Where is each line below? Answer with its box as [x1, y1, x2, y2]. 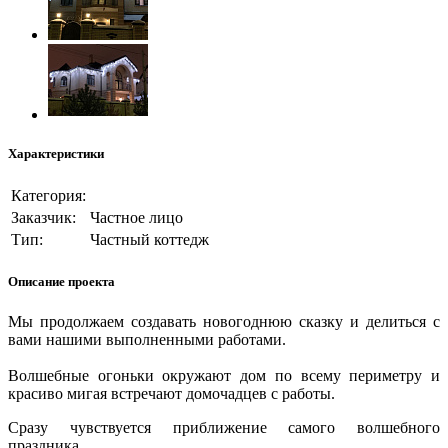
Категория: [11, 187, 86, 205]
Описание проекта [8, 274, 115, 290]
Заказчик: [11, 209, 76, 227]
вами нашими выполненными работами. [8, 330, 286, 348]
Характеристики [8, 145, 104, 161]
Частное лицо [90, 209, 183, 227]
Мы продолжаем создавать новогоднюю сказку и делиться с [8, 312, 440, 330]
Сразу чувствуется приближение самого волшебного [8, 418, 440, 436]
